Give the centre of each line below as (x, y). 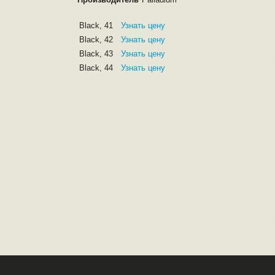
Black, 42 (96, 40)
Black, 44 (96, 68)
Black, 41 (96, 25)
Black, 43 (96, 54)
